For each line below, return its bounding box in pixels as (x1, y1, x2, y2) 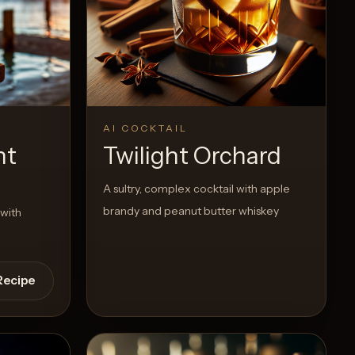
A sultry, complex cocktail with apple (103, 181, 290, 196)
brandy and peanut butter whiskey (103, 203, 279, 218)
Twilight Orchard (103, 140, 281, 170)
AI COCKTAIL (103, 121, 188, 134)
